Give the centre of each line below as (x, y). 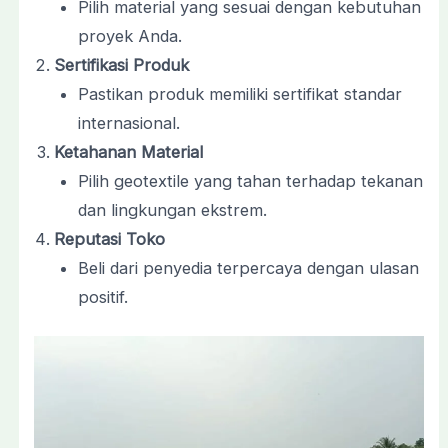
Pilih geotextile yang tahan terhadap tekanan (251, 180)
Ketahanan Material (128, 151)
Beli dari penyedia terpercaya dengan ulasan (249, 267)
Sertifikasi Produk (121, 64)
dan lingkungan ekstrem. (173, 209)
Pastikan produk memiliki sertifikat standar (240, 93)
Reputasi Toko (109, 238)
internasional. (129, 122)
